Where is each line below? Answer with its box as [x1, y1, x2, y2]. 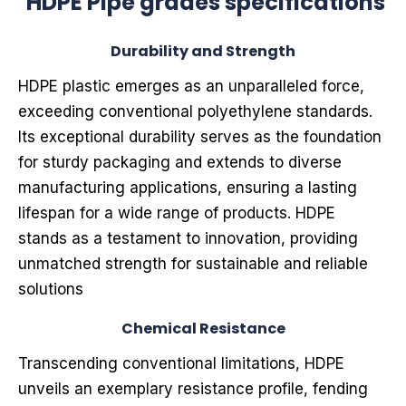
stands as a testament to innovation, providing [18, 229, 358, 247]
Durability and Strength [111, 41, 295, 62]
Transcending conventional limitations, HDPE [18, 354, 344, 372]
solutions [18, 280, 83, 298]
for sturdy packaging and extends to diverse [18, 153, 342, 171]
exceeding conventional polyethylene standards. [18, 102, 372, 121]
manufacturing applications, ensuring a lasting [18, 179, 357, 197]
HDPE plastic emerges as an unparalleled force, [18, 77, 364, 95]
